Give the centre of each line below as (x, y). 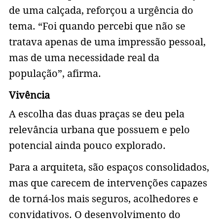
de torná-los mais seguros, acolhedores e (103, 199)
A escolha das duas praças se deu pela (96, 114)
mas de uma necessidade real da (84, 58)
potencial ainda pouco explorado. (87, 146)
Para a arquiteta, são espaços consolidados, (109, 167)
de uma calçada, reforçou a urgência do (101, 11)
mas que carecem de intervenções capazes (108, 183)
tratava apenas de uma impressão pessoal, (107, 42)
